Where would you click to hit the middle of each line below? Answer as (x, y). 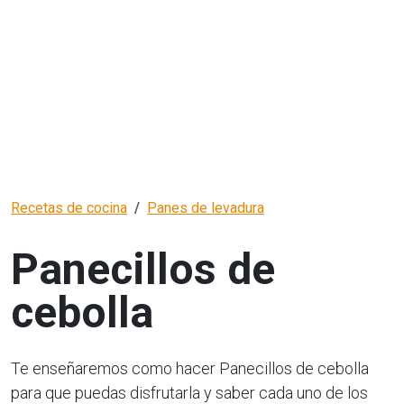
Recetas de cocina (69, 208)
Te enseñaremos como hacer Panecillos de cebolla (190, 369)
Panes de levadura (206, 208)
